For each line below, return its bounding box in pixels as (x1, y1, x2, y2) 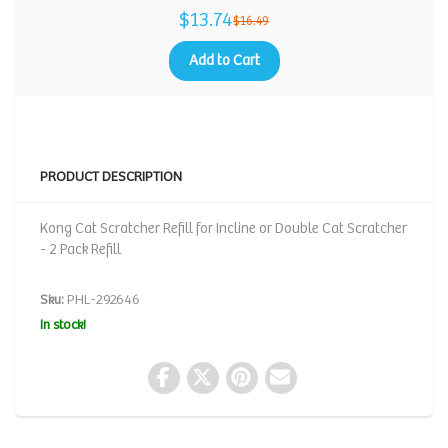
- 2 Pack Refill (40, 241, 121, 258)
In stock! (40, 317, 86, 333)
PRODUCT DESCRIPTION (40, 169, 182, 185)
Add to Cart (188, 52, 260, 69)
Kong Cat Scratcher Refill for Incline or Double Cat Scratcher (40, 220, 407, 237)
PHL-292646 (64, 292, 140, 308)
